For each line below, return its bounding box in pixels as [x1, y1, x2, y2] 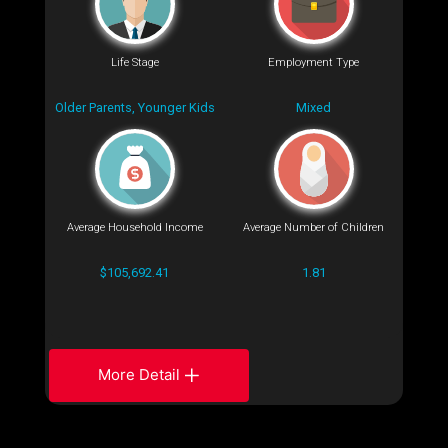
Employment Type [268, 56, 359, 70]
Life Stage [110, 56, 159, 70]
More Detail [98, 365, 181, 385]
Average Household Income [66, 221, 203, 235]
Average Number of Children [243, 221, 384, 235]
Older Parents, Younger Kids [54, 99, 215, 115]
